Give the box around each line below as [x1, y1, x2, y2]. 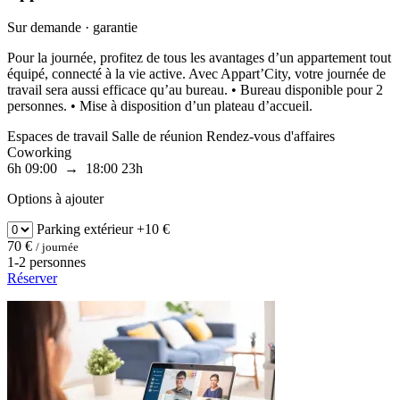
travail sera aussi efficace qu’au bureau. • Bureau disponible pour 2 [7, 81, 383, 97]
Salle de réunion [112, 128, 206, 144]
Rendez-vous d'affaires [206, 128, 335, 144]
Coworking [7, 144, 71, 160]
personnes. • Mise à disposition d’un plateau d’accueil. [7, 97, 312, 113]
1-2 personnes [7, 254, 86, 270]
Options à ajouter [7, 190, 104, 206]
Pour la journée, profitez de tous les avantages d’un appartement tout [7, 49, 391, 65]
